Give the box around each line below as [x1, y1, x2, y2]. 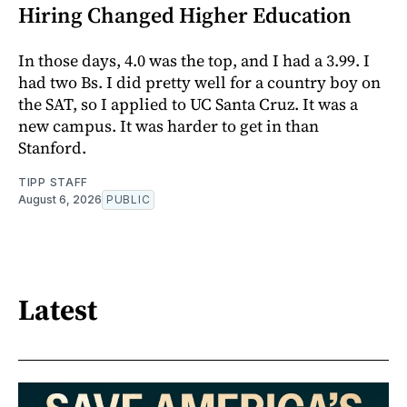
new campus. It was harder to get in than [18, 114, 319, 137]
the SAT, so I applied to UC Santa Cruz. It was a [18, 92, 358, 115]
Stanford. [18, 135, 86, 159]
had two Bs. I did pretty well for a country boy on [18, 70, 381, 94]
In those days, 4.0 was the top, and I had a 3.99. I [18, 48, 370, 72]
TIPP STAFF [18, 174, 88, 189]
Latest [18, 290, 97, 331]
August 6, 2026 [18, 192, 102, 206]
